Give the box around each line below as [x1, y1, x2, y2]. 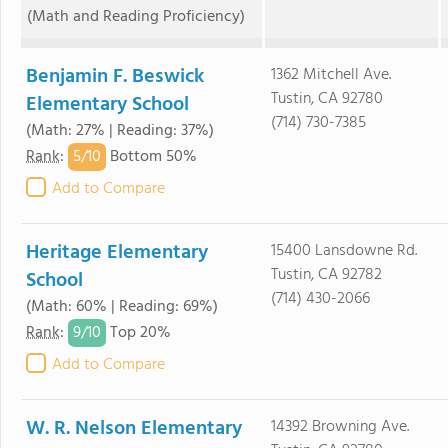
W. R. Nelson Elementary [26, 413, 242, 445]
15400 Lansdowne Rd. [270, 238, 417, 264]
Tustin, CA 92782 [270, 262, 382, 288]
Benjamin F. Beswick [26, 61, 204, 93]
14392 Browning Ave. [270, 414, 409, 440]
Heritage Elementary [26, 237, 208, 269]
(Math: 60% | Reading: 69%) [26, 294, 218, 320]
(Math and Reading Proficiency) [27, 4, 246, 30]
